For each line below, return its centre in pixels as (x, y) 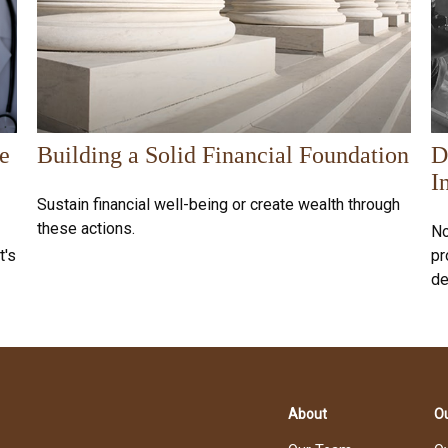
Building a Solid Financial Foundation (223, 154)
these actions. (86, 228)
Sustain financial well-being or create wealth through (219, 204)
